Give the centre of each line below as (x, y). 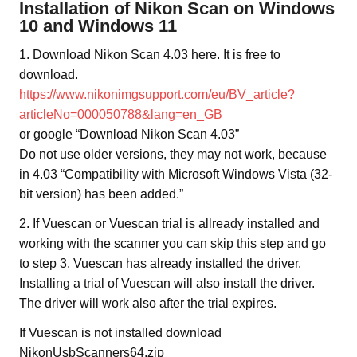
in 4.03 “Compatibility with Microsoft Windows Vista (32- (176, 174)
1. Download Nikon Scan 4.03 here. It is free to (150, 54)
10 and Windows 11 (98, 25)
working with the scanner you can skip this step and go (173, 243)
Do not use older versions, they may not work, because (173, 154)
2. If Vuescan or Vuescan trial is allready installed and (169, 223)
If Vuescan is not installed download (120, 332)
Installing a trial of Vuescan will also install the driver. (167, 283)
